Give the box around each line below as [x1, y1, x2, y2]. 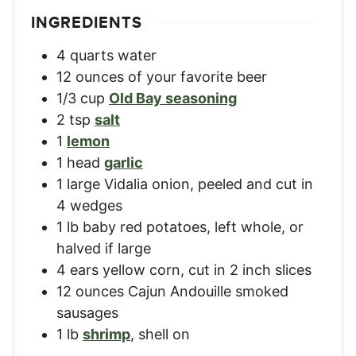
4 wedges [56, 196, 122, 214]
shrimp [83, 325, 130, 342]
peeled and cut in [198, 175, 313, 192]
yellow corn [103, 261, 180, 278]
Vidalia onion [104, 175, 190, 192]
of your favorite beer [128, 68, 267, 85]
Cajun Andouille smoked [128, 282, 288, 300]
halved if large [56, 239, 151, 257]
